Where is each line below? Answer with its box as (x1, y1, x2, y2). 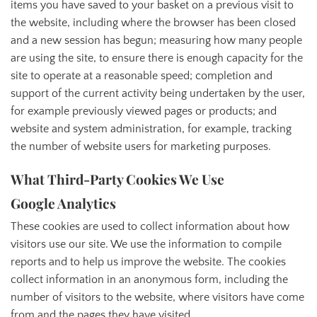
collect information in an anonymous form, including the (11, 273, 288, 287)
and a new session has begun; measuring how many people (11, 34, 302, 47)
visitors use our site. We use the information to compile (11, 238, 282, 251)
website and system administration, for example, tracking (11, 122, 292, 136)
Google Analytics (11, 193, 116, 212)
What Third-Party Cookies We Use (11, 169, 224, 188)
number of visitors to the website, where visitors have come (11, 291, 304, 304)
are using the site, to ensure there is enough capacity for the (11, 52, 303, 65)
